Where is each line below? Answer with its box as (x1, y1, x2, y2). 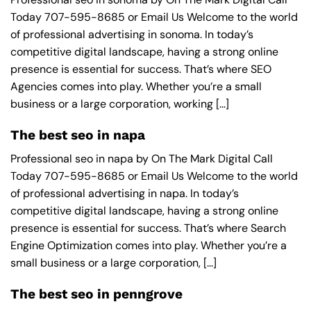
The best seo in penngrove (10, 285, 183, 302)
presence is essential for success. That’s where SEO (10, 61, 271, 76)
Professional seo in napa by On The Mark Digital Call (10, 151, 273, 167)
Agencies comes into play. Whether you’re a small (10, 78, 262, 94)
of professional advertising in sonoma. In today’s (10, 26, 253, 42)
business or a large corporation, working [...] (10, 96, 229, 111)
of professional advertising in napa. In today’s (10, 186, 239, 201)
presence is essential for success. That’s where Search (10, 221, 286, 236)
